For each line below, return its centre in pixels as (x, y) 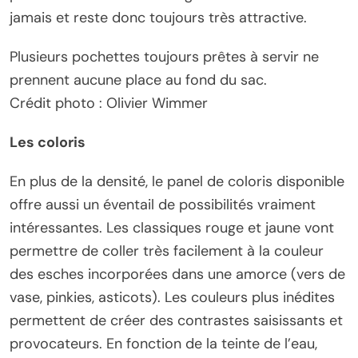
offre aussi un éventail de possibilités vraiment (163, 204)
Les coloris (48, 142)
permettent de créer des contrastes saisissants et (176, 320)
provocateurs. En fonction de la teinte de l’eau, (163, 343)
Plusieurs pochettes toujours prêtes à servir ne (164, 56)
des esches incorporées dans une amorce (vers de (177, 274)
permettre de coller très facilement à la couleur (167, 251)
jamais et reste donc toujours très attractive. (158, 17)
